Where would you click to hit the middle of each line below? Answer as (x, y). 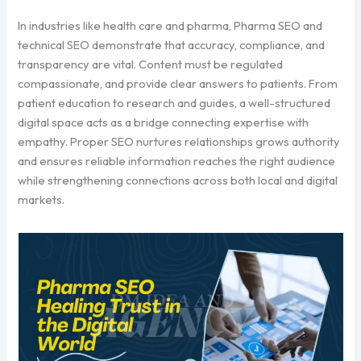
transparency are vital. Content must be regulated (151, 64)
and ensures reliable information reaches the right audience (177, 160)
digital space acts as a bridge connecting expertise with (164, 122)
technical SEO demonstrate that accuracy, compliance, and (172, 44)
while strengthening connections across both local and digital (178, 180)
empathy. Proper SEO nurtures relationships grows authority (179, 141)
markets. (41, 199)
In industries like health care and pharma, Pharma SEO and (170, 25)
